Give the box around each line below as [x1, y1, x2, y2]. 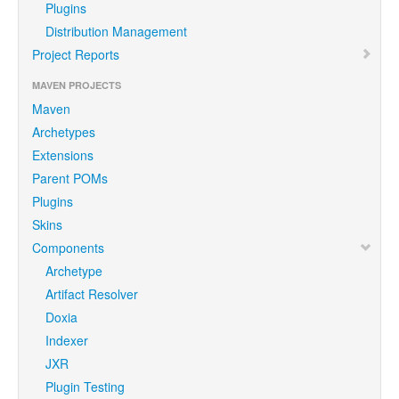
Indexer [45, 330, 88, 349]
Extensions [32, 145, 94, 164]
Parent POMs [32, 168, 108, 187]
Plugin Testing [45, 377, 125, 395]
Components [32, 238, 104, 256]
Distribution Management [45, 21, 187, 40]
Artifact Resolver [45, 284, 138, 303]
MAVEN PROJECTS [32, 77, 121, 92]
